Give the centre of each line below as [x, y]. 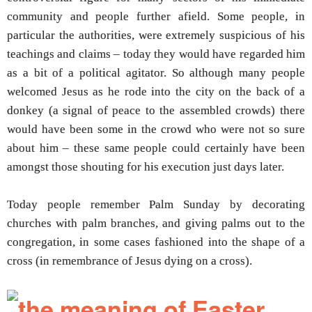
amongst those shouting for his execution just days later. [146, 166]
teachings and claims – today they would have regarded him [156, 54]
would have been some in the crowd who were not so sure [156, 129]
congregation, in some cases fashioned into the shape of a [156, 242]
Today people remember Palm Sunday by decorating [156, 205]
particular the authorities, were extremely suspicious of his [156, 35]
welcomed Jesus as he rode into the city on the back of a [156, 91]
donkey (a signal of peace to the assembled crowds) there [156, 110]
